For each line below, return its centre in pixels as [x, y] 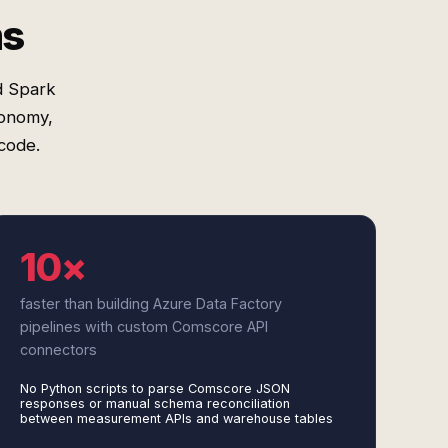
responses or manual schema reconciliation [154, 403]
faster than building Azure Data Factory [150, 303]
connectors [58, 349]
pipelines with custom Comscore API [143, 326]
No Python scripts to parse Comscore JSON [154, 388]
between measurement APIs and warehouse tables [176, 418]
